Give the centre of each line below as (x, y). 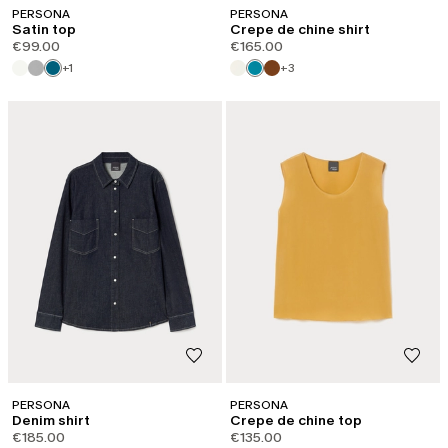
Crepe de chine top (296, 421)
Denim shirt (51, 421)
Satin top (44, 29)
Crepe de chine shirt (300, 29)
